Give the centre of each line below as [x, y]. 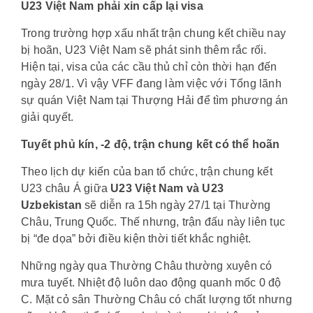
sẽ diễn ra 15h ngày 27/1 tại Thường [176, 205]
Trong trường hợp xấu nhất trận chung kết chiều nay [154, 33]
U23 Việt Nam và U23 [167, 188]
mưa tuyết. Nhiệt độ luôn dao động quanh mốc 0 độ [151, 282]
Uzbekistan [51, 205]
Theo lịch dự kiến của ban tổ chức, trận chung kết [147, 171]
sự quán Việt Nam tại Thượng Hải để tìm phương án [155, 100]
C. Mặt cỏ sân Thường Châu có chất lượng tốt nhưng [156, 299]
